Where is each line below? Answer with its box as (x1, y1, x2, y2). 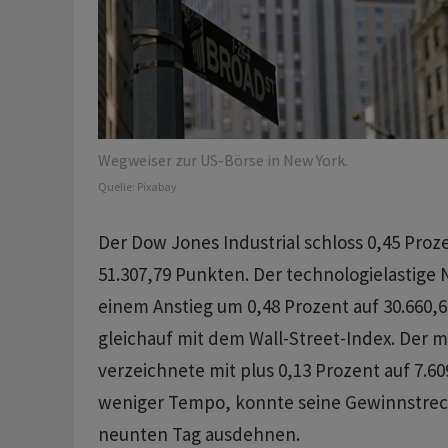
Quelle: (97, 179, 137, 195)
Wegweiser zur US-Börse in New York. (97, 150, 348, 171)
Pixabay (136, 179, 177, 195)
